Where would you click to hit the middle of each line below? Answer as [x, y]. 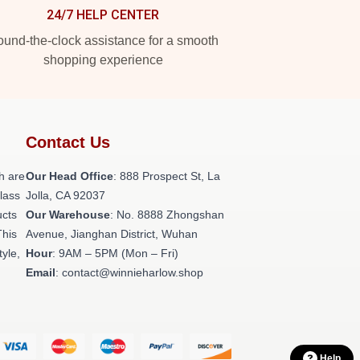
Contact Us [68, 142]
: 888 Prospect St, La [167, 176]
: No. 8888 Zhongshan [167, 215]
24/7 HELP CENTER [103, 15]
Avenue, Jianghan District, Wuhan [112, 234]
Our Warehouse [68, 215]
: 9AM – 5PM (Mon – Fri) [115, 253]
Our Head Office [70, 176]
